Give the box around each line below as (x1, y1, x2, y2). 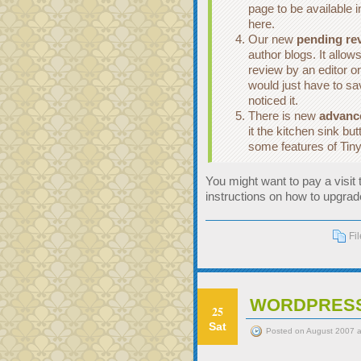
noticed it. (248, 93, 298, 107)
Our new (248, 32, 297, 46)
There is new (248, 109, 319, 122)
